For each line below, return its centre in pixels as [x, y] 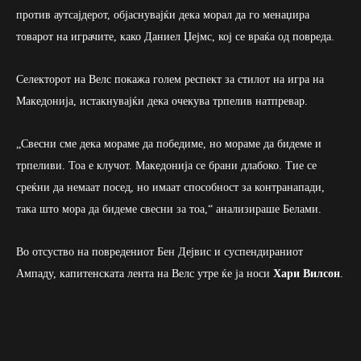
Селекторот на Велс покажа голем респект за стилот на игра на [170, 79]
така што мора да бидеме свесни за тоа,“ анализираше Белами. [169, 209]
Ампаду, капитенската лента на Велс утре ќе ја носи [145, 273]
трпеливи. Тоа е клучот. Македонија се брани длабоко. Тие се [166, 165]
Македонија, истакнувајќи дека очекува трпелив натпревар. [162, 101]
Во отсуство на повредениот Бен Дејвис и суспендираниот [160, 251]
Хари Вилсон [307, 273]
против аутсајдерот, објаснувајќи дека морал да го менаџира [163, 15]
